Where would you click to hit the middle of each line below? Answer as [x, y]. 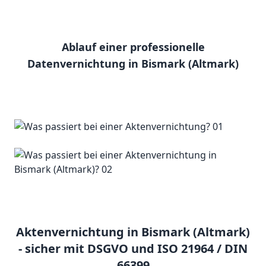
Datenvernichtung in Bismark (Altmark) [133, 64]
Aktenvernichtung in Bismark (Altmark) [133, 232]
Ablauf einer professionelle [133, 47]
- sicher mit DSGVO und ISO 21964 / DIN [133, 249]
